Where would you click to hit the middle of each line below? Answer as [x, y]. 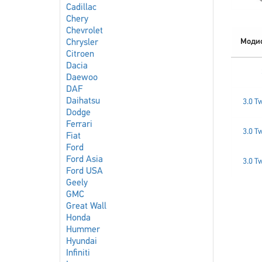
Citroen [80, 54]
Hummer [83, 230]
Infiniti [78, 253]
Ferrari [79, 125]
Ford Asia [85, 160]
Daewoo [82, 78]
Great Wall [86, 206]
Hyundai [82, 242]
